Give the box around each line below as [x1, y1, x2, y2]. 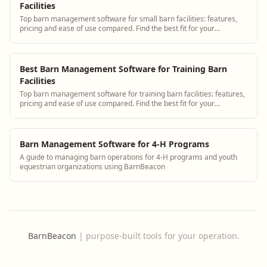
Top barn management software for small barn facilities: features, [20, 13, 237, 24]
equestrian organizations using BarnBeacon [20, 161, 165, 172]
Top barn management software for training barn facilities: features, [20, 88, 245, 99]
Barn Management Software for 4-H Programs [20, 138, 209, 150]
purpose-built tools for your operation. [85, 229, 240, 241]
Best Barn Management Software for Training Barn [20, 63, 227, 74]
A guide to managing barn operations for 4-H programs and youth [20, 151, 237, 162]
